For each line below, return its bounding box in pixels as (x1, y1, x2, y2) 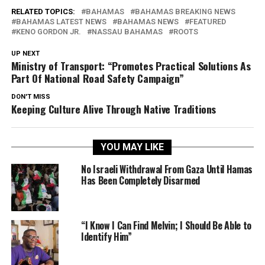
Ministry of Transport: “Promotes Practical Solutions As (11, 57, 251, 73)
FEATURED (189, 17, 226, 26)
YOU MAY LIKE (101, 141, 164, 153)
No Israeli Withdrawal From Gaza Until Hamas (80, 161, 253, 176)
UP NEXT (11, 49, 40, 57)
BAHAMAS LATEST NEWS (15, 17, 106, 26)
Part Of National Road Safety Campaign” (11, 70, 184, 86)
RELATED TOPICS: (11, 7, 75, 16)
